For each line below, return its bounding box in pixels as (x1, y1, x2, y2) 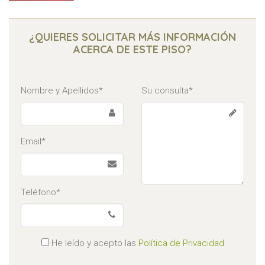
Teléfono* (21, 187, 60, 198)
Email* (21, 136, 46, 147)
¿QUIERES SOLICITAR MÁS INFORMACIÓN (29, 30, 236, 44)
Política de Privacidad (138, 238, 224, 248)
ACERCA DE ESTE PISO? (73, 43, 192, 56)
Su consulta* (141, 85, 193, 96)
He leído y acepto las (49, 238, 138, 248)
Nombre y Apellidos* (21, 85, 103, 96)
